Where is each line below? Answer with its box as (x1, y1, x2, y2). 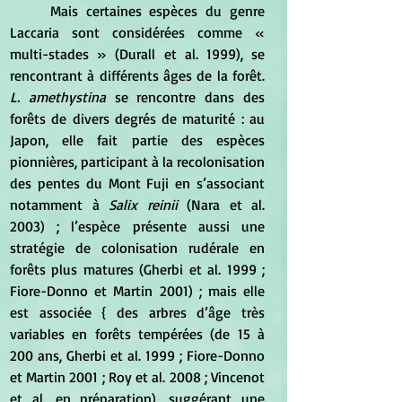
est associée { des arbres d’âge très (10, 302, 265, 321)
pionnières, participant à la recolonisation (10, 152, 265, 170)
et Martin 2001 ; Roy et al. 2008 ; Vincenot (10, 367, 265, 386)
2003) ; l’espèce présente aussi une (10, 216, 265, 235)
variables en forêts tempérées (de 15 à (10, 324, 265, 343)
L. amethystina (10, 87, 106, 106)
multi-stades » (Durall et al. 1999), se (10, 44, 265, 63)
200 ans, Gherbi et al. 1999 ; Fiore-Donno (10, 345, 265, 364)
